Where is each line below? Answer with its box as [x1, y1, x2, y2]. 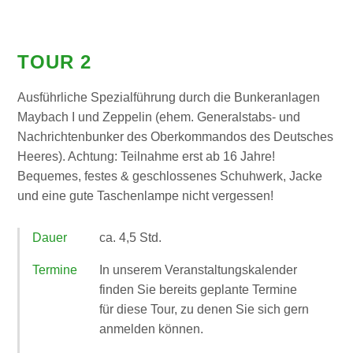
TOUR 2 [17, 50, 92, 72]
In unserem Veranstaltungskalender [99, 262, 298, 277]
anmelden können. [99, 321, 204, 336]
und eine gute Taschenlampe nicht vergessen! [17, 188, 274, 203]
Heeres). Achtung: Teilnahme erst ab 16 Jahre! [17, 149, 276, 163]
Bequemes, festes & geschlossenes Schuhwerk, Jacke [17, 169, 323, 183]
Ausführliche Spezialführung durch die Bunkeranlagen [17, 90, 321, 104]
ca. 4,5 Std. [99, 230, 162, 244]
